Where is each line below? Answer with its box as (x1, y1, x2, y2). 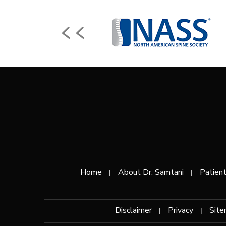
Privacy (167, 205, 193, 216)
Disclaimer (115, 205, 152, 216)
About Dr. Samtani (118, 166, 184, 178)
